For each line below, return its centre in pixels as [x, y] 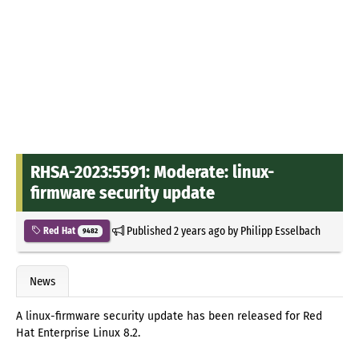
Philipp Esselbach [280, 230]
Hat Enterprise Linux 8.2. [78, 333]
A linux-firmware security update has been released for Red [169, 317]
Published [149, 230]
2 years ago [199, 230]
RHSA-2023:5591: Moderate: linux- [152, 171]
